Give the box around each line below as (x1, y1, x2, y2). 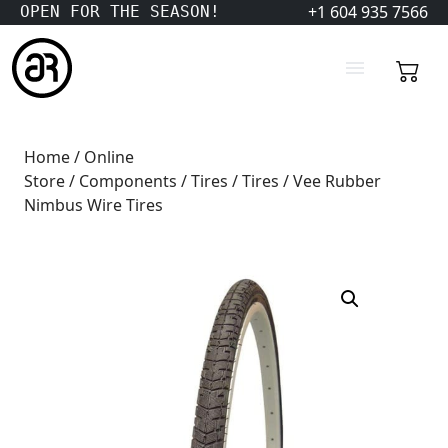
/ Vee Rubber (279, 170, 381, 192)
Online (84, 146, 134, 168)
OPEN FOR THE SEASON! (20, 2, 220, 21)
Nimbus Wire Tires (24, 194, 163, 216)
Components (79, 170, 177, 192)
